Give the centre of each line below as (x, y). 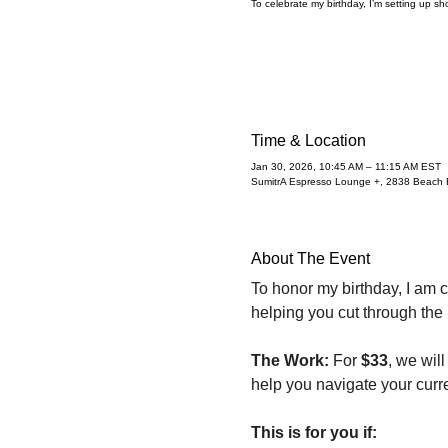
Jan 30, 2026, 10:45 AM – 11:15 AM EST (345, 166)
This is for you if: (313, 432)
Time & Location (308, 140)
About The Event (310, 258)
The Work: (289, 360)
